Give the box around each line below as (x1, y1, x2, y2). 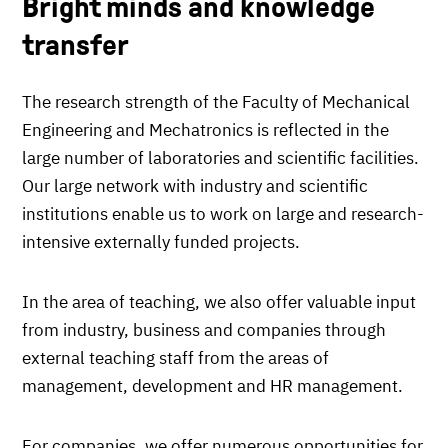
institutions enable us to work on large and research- (22, 202, 424, 225)
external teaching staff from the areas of (22, 346, 329, 369)
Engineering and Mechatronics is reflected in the (22, 118, 389, 141)
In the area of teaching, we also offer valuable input (22, 290, 416, 313)
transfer (22, 27, 129, 61)
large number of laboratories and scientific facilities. (22, 146, 419, 169)
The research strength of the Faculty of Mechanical (22, 90, 410, 113)
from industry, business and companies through (22, 318, 386, 341)
